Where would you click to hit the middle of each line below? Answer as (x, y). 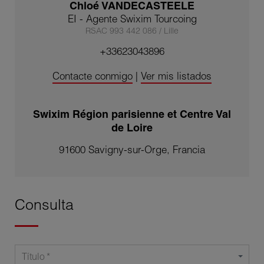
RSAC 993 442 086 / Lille (132, 31)
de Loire (132, 128)
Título (33, 257)
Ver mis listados (176, 76)
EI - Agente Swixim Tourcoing (132, 19)
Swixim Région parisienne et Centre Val (132, 114)
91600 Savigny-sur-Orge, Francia (132, 150)
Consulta (44, 205)
